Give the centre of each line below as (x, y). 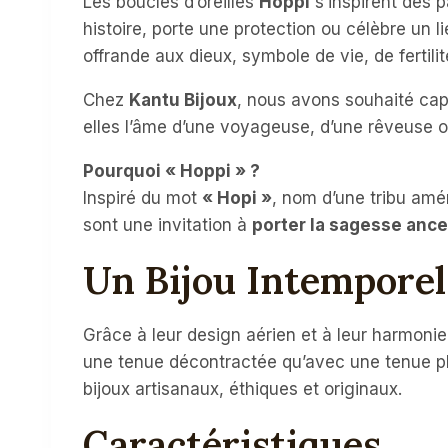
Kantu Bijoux (183, 100)
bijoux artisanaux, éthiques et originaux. (242, 389)
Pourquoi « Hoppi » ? (171, 171)
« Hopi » (237, 198)
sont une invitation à (167, 225)
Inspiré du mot (142, 198)
